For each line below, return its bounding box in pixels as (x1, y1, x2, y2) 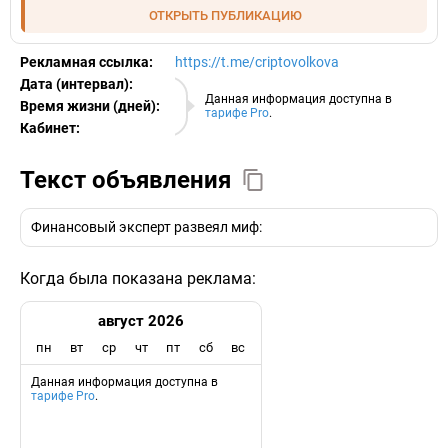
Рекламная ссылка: (20, 53, 153, 70)
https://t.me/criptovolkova (175, 53, 339, 70)
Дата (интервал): (20, 75, 133, 92)
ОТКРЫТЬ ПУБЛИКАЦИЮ (148, 7, 302, 23)
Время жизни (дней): (20, 97, 160, 114)
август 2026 (98, 311, 185, 330)
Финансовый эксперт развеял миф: (31, 218, 262, 235)
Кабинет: (20, 119, 80, 136)
